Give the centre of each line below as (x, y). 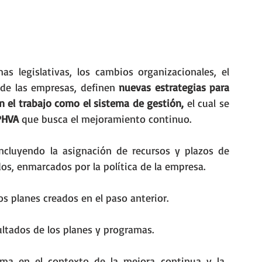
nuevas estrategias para (174, 87)
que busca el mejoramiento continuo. (105, 119)
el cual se (208, 103)
